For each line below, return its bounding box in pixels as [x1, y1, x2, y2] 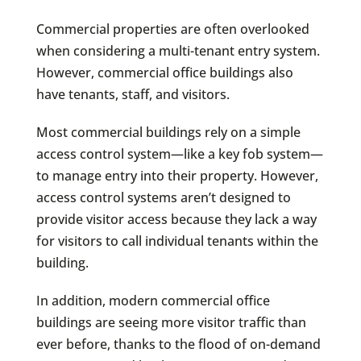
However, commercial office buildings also [35, 63, 293, 81]
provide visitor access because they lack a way [35, 210, 317, 228]
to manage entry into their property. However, [35, 166, 318, 185]
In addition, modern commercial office [35, 291, 270, 309]
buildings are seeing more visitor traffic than [35, 313, 306, 331]
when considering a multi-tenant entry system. [35, 41, 320, 60]
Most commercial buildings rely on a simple [35, 122, 301, 141]
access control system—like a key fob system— [35, 144, 323, 163]
